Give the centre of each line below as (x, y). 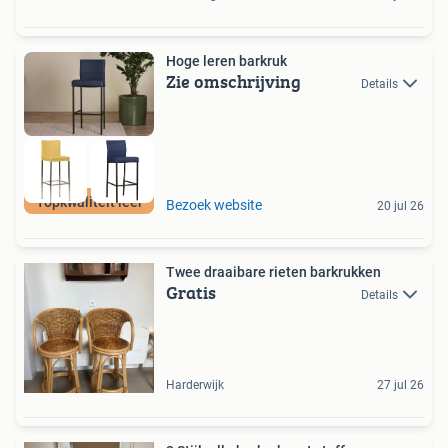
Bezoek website (214, 204)
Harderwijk (195, 384)
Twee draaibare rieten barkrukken (273, 271)
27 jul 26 (400, 384)
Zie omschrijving (233, 82)
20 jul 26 (400, 205)
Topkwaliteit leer (89, 201)
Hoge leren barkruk (226, 61)
